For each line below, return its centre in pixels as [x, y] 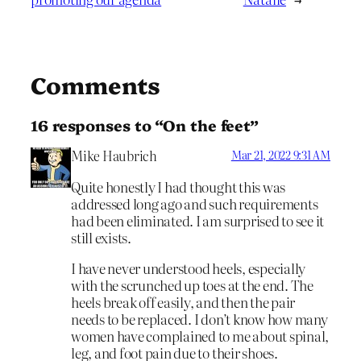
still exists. [101, 238]
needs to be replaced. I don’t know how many [199, 318]
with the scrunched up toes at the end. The [192, 284]
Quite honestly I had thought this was [178, 187]
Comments [96, 85]
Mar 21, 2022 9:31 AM [280, 155]
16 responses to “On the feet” [145, 124]
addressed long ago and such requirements [195, 204]
